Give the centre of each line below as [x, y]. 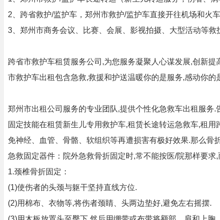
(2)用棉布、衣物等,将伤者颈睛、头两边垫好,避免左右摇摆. [110, 203]
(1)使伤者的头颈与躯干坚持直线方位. [72, 187]
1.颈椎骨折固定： [39, 172]
